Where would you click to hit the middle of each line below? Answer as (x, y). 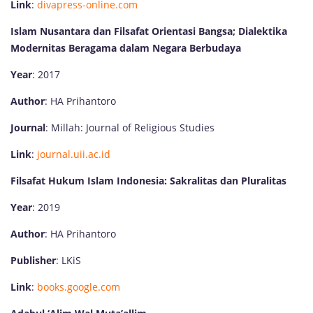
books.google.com (79, 286)
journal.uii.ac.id (74, 154)
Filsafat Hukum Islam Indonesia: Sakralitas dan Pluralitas (148, 180)
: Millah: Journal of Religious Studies (130, 127)
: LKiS (68, 260)
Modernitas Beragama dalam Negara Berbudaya (126, 48)
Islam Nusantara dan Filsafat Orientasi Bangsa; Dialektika (149, 31)
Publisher (33, 260)
